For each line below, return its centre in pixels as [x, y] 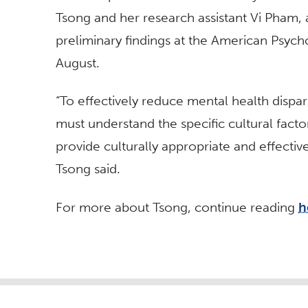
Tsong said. [88, 169]
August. [78, 63]
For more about [104, 207]
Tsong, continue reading [224, 207]
